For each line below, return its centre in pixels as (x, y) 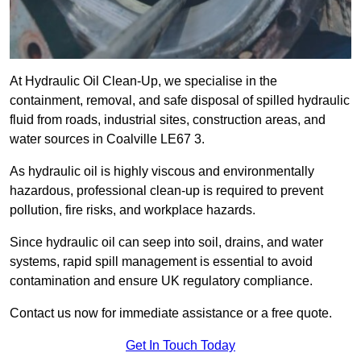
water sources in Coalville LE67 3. (109, 139)
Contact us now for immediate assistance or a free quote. (171, 313)
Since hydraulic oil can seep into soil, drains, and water (166, 243)
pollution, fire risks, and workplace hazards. (134, 210)
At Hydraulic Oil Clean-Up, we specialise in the (143, 81)
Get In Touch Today (180, 346)
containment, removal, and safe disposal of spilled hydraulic (180, 101)
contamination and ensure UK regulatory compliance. (161, 281)
